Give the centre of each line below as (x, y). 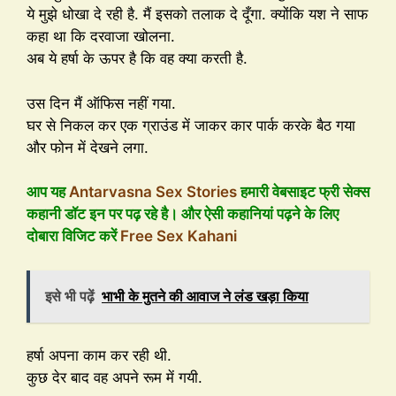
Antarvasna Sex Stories (153, 192)
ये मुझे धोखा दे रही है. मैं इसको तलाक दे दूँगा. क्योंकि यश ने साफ (197, 15)
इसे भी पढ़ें (70, 296)
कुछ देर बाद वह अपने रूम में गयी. (114, 378)
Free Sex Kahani (179, 236)
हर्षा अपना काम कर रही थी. (99, 356)
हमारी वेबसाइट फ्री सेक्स (303, 192)
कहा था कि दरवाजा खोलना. (101, 37)
